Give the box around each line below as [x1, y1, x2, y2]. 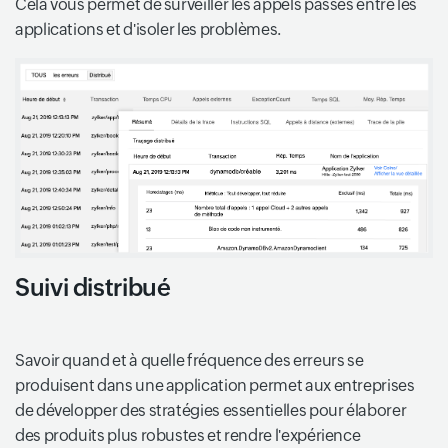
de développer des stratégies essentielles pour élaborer [15, 401, 407, 421]
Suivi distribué [15, 274, 171, 302]
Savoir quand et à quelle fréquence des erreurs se [15, 351, 364, 371]
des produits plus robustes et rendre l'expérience [15, 426, 361, 446]
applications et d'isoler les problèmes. [15, 20, 281, 40]
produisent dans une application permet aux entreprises [15, 376, 415, 396]
